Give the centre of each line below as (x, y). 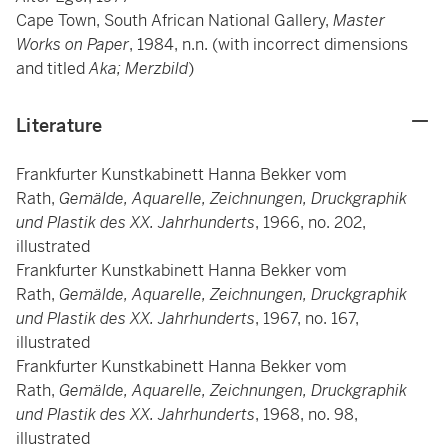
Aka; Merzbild (138, 68)
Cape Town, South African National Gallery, (174, 20)
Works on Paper (72, 44)
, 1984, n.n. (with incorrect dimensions (268, 44)
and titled (52, 68)
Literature (59, 125)
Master (359, 20)
